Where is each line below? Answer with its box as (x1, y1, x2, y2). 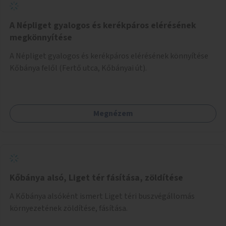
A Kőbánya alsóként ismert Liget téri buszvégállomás (10, 190, 195, 202)
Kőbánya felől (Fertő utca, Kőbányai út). (10, 62, 147, 74)
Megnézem (93, 107, 133, 119)
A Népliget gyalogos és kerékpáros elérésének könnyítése (10, 50, 208, 62)
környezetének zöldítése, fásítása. (10, 202, 128, 214)
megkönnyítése (10, 31, 72, 44)
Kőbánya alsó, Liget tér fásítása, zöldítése (10, 171, 183, 184)
